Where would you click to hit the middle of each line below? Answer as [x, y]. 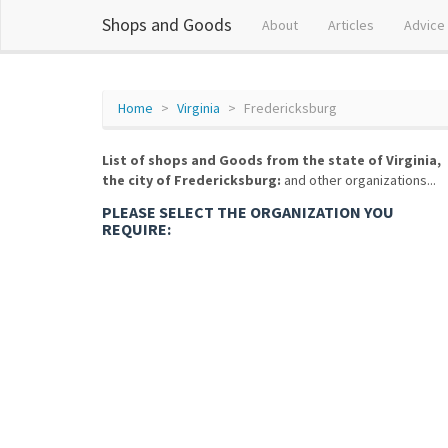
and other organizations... [358, 180]
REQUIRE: [136, 229]
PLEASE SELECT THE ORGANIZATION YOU [248, 212]
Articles [351, 25]
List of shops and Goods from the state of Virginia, [271, 160]
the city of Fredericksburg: [191, 180]
